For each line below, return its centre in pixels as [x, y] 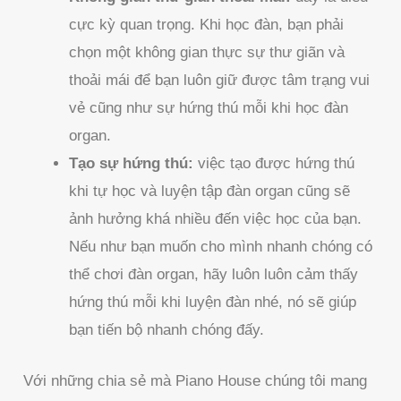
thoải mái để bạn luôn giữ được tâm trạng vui [220, 81]
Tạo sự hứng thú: [132, 164]
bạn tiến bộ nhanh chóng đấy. [167, 330]
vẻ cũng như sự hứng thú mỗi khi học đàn [209, 108]
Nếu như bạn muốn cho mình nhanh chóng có [221, 247]
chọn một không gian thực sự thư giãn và [207, 53]
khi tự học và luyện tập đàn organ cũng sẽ [210, 192]
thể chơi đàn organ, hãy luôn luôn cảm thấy [214, 275]
